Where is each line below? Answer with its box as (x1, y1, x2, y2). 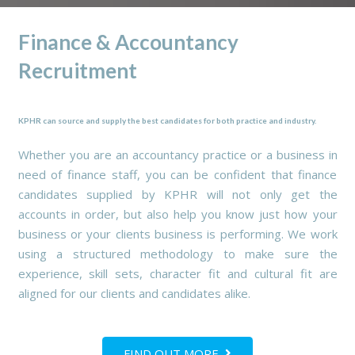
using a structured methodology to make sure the (17, 245, 338, 261)
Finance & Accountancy (17, 29, 239, 55)
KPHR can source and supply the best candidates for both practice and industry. (17, 115, 316, 125)
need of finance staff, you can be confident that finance (17, 166, 338, 182)
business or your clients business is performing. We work (17, 225, 338, 242)
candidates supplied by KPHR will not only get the (17, 185, 338, 202)
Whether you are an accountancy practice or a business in (17, 146, 338, 162)
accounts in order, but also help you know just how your (17, 205, 338, 222)
